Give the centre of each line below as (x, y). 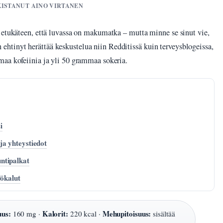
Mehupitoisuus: (127, 214)
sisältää (163, 214)
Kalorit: (55, 214)
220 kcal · (85, 214)
